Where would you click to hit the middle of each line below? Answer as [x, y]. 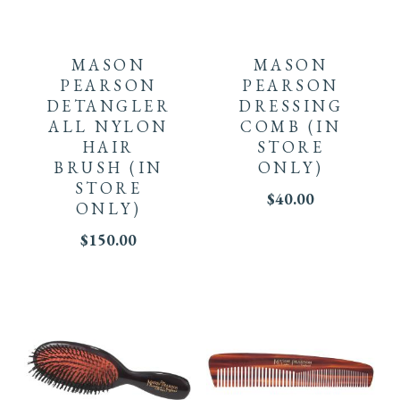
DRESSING [291, 106]
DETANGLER [108, 106]
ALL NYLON [108, 127]
